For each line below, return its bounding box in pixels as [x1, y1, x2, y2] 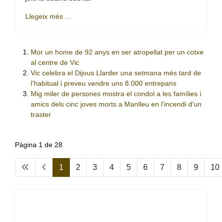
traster [31, 111, 51, 119]
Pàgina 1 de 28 [15, 141, 62, 149]
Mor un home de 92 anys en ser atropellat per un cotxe [31, 48, 204, 56]
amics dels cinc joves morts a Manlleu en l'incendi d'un [31, 100, 202, 109]
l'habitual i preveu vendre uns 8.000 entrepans [31, 79, 176, 88]
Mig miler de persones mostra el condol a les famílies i [31, 90, 201, 98]
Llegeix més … [25, 12, 72, 21]
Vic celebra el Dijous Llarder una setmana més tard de [31, 69, 201, 77]
